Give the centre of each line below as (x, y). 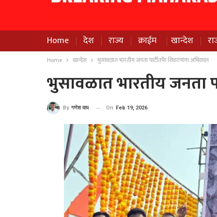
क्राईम (147, 41)
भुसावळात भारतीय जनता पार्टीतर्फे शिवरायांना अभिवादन (153, 60)
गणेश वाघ (80, 108)
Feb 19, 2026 (132, 108)
